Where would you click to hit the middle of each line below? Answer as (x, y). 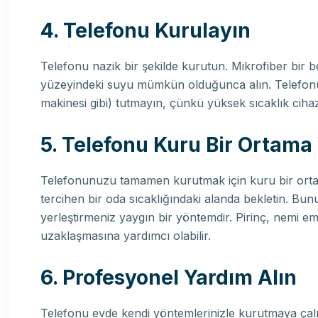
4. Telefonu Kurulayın (146, 31)
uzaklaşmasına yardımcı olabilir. (126, 236)
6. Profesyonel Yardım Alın (169, 278)
